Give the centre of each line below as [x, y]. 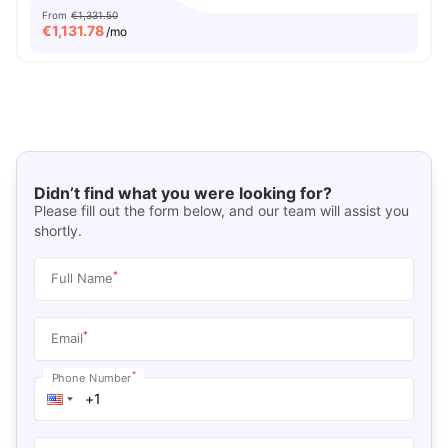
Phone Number [91, 377]
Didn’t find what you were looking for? [182, 192]
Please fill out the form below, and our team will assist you [221, 210]
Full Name [81, 277]
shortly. [57, 230]
